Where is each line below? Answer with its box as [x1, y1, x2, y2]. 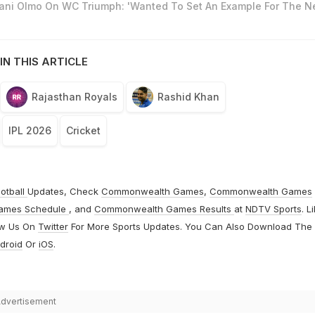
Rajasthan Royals [31, 91, 117, 103]
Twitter [37, 221, 68, 233]
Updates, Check [27, 186, 101, 198]
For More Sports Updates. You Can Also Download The [67, 221, 312, 233]
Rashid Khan [157, 91, 219, 103]
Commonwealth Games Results [94, 203, 234, 215]
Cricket [65, 124, 101, 137]
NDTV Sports [245, 203, 302, 215]
